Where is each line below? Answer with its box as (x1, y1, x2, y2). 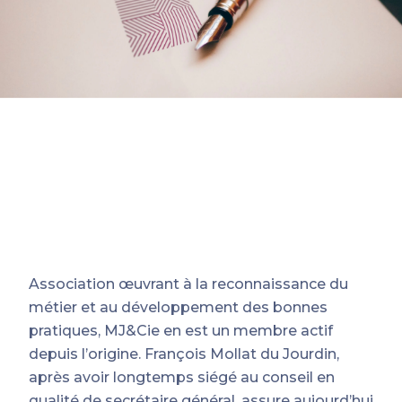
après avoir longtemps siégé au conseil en (29, 369, 335, 386)
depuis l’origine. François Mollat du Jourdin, (29, 345, 339, 363)
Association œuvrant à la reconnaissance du (29, 275, 348, 293)
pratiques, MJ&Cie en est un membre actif (29, 322, 333, 339)
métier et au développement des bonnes (29, 299, 328, 316)
